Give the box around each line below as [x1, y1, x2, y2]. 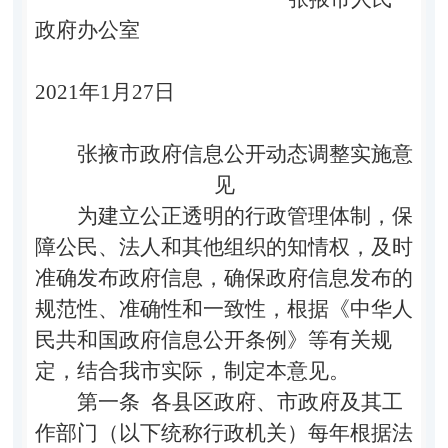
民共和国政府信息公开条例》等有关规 [34, 327, 392, 352]
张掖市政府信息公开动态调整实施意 [77, 141, 413, 166]
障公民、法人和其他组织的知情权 [34, 234, 350, 259]
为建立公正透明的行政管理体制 [76, 203, 371, 228]
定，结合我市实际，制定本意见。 [34, 358, 350, 383]
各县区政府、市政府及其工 [139, 389, 403, 414]
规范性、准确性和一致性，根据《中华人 [34, 296, 413, 321]
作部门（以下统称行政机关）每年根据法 [34, 420, 413, 445]
